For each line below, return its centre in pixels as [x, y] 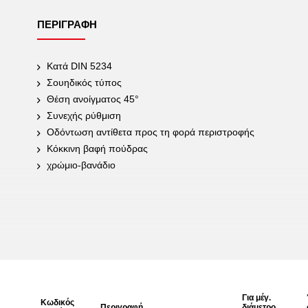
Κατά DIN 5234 [79, 66]
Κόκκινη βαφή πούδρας [97, 148]
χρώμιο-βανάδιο [81, 165]
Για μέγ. [256, 298]
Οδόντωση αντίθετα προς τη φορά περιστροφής [151, 132]
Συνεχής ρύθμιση [84, 115]
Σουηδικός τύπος [84, 82]
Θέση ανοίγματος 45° [93, 99]
